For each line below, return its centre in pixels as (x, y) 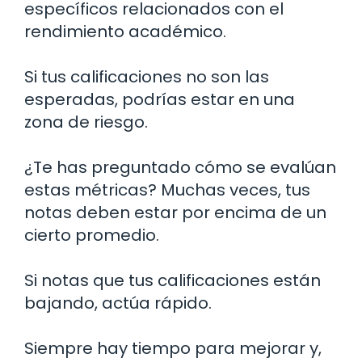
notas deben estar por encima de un (175, 212)
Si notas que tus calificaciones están (173, 280)
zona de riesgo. (86, 122)
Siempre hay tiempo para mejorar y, (173, 348)
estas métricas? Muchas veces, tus (167, 189)
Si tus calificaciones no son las (147, 76)
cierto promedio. (92, 235)
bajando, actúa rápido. (118, 303)
